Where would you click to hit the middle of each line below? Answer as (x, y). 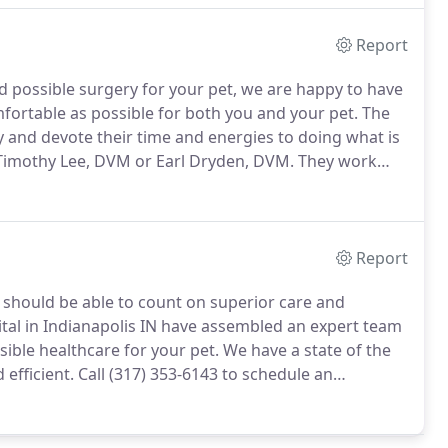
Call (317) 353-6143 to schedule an (203, 374)
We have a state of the (305, 350)
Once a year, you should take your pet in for (241, 398)
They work (335, 161)
